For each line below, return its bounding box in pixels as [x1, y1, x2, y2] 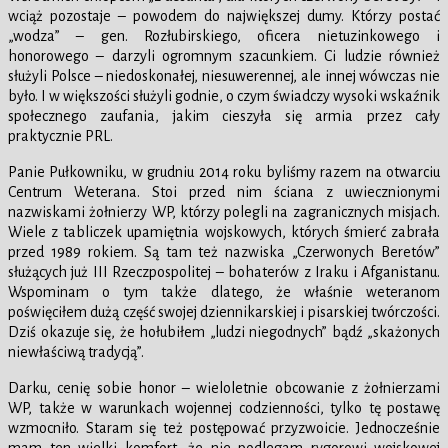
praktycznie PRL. [8, 128, 113, 145]
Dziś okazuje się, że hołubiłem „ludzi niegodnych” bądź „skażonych [8, 324, 440, 341]
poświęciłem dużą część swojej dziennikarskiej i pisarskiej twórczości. [8, 304, 440, 321]
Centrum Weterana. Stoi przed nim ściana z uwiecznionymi [8, 184, 440, 201]
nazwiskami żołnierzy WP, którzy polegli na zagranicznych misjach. [8, 204, 440, 221]
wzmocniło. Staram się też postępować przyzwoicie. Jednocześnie [8, 420, 440, 437]
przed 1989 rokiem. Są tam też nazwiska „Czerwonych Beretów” [8, 244, 440, 261]
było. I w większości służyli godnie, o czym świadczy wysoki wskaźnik [8, 88, 440, 105]
